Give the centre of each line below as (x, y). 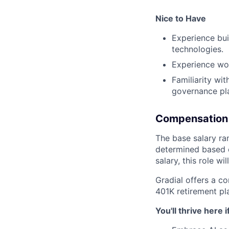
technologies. (198, 49)
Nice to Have (181, 19)
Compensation (192, 119)
